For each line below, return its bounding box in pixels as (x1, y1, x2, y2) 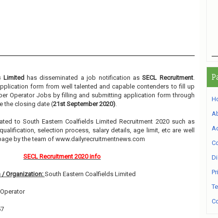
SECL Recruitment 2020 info (23, 153, 101, 160)
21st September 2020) (53, 100, 115, 108)
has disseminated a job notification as (24, 74, 143, 81)
